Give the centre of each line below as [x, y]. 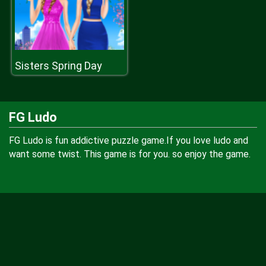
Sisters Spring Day [58, 66]
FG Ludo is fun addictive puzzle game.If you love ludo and [129, 140]
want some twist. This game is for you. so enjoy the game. [130, 154]
